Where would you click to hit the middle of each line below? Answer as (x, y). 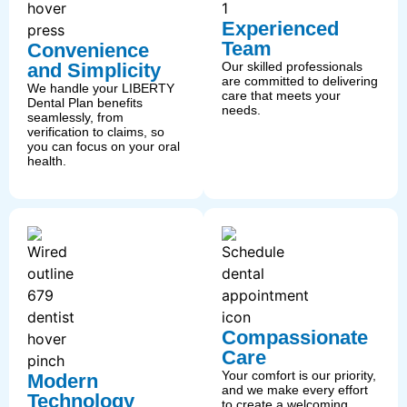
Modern (63, 382)
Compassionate (295, 338)
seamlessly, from (75, 117)
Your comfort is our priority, (299, 376)
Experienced (280, 28)
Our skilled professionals (292, 66)
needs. (241, 109)
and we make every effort (295, 390)
